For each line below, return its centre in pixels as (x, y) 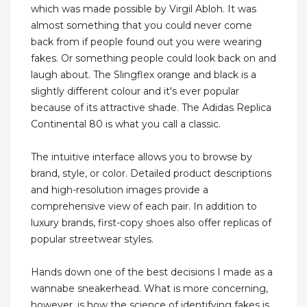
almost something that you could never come (142, 26)
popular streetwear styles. (92, 240)
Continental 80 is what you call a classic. (126, 124)
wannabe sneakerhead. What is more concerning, (149, 289)
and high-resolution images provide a (120, 190)
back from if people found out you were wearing (146, 42)
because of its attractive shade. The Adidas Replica (151, 108)
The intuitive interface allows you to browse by (142, 157)
